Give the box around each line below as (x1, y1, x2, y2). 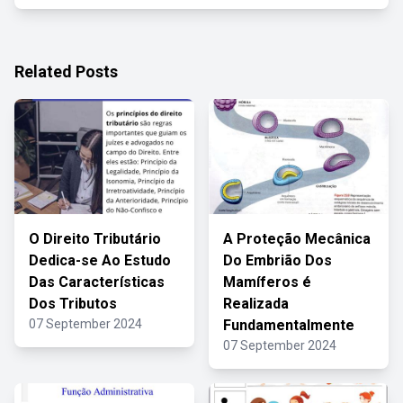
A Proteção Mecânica (223, 230, 371, 247)
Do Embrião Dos (223, 252, 332, 269)
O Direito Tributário (29, 230, 161, 247)
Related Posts (14, 62, 118, 81)
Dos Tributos (29, 295, 117, 312)
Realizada (223, 295, 289, 312)
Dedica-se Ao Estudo (29, 252, 171, 269)
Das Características (29, 273, 165, 291)
